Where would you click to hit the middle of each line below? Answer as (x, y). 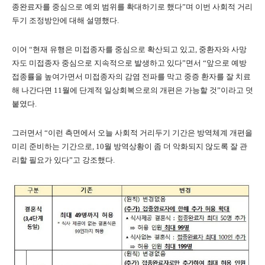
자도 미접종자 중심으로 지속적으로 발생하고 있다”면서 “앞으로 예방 (129, 63)
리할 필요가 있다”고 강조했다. (63, 160)
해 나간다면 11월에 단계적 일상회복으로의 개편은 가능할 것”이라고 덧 (132, 90)
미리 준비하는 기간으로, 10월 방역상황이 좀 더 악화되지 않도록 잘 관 (130, 146)
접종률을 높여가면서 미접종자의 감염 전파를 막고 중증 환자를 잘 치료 (131, 77)
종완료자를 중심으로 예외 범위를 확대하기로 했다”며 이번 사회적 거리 (132, 7)
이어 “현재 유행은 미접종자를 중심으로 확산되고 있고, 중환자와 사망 (129, 49)
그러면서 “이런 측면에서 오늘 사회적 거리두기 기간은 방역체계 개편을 (132, 133)
